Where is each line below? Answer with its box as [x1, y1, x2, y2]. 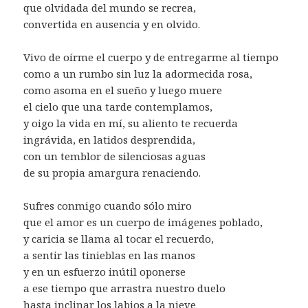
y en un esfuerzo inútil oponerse [23, 264, 186, 278]
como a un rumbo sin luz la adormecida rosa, [23, 66, 253, 80]
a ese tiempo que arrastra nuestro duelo [23, 280, 226, 295]
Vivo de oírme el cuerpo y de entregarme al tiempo [23, 49, 279, 64]
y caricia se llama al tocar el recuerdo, [23, 231, 214, 245]
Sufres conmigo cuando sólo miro [23, 198, 192, 212]
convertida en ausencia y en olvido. [23, 16, 201, 31]
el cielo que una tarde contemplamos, [23, 99, 213, 113]
